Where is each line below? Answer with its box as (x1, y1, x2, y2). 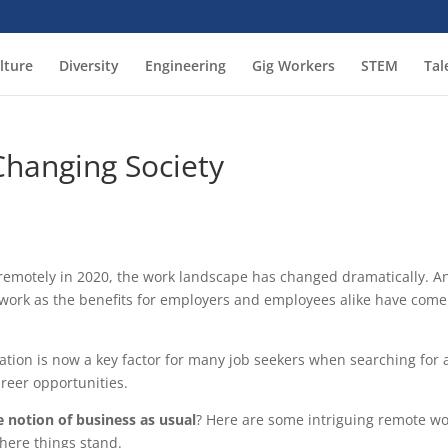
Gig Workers (251, 56, 335, 76)
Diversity (58, 56, 119, 76)
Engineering (144, 56, 226, 76)
